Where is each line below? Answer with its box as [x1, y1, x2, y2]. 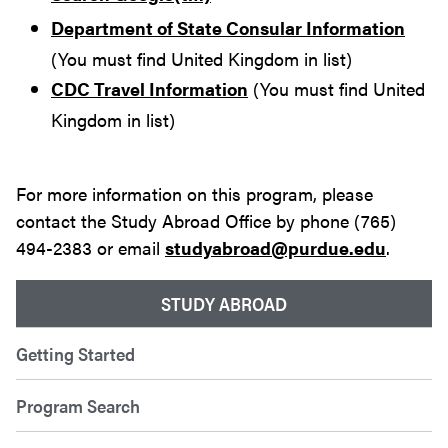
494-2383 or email [16, 235, 165, 261]
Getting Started [16, 341, 135, 367]
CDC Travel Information [51, 76, 248, 102]
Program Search [16, 393, 140, 419]
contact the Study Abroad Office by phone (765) [16, 208, 396, 234]
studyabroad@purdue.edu [165, 235, 386, 261]
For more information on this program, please [16, 181, 373, 207]
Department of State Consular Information [51, 15, 405, 41]
